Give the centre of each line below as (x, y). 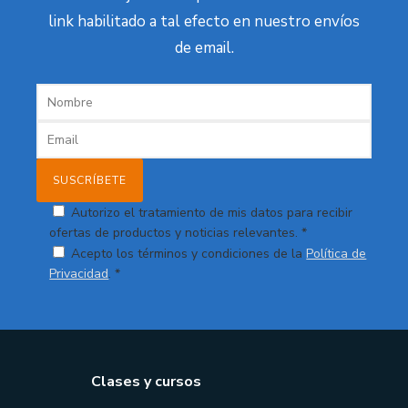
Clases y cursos (146, 382)
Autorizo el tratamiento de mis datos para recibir (212, 213)
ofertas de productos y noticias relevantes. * (178, 233)
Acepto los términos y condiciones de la (189, 254)
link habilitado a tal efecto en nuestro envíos (204, 22)
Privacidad (79, 274)
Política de (337, 254)
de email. (204, 48)
